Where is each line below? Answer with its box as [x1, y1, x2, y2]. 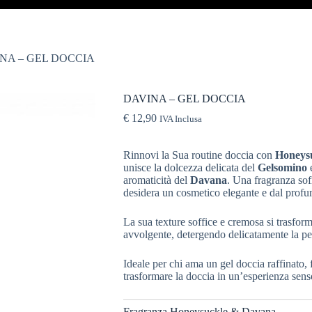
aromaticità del [123, 173, 190, 186]
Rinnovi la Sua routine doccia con [123, 148, 275, 161]
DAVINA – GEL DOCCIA [123, 92, 246, 104]
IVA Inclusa [159, 114, 202, 124]
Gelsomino [257, 161, 307, 173]
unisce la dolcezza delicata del [123, 161, 258, 173]
